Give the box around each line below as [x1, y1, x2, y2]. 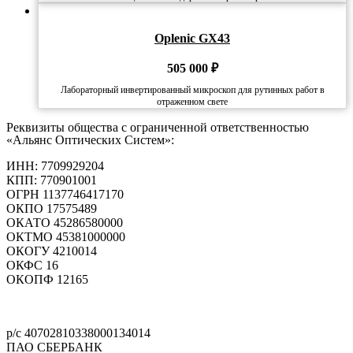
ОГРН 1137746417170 [6, 188, 124, 202]
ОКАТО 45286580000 [6, 216, 123, 230]
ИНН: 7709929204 [6, 159, 104, 173]
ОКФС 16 [6, 258, 58, 273]
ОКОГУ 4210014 [6, 244, 97, 258]
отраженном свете [157, 96, 228, 108]
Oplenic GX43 [154, 32, 230, 46]
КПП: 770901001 [6, 173, 97, 188]
